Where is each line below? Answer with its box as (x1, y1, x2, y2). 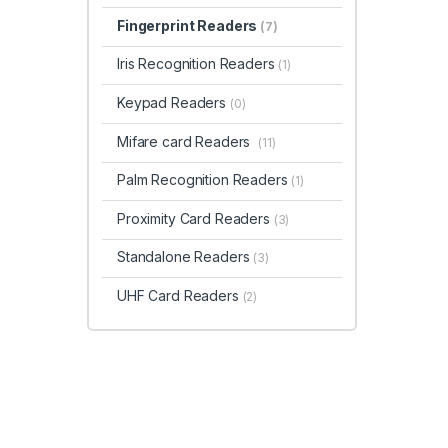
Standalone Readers (116, 248, 254, 266)
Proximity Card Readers (116, 209, 274, 227)
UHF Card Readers (116, 286, 243, 304)
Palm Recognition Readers (116, 171, 292, 189)
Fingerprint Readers (116, 16, 261, 34)
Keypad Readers (116, 94, 230, 112)
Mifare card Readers (116, 132, 259, 150)
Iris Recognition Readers (116, 55, 279, 73)
